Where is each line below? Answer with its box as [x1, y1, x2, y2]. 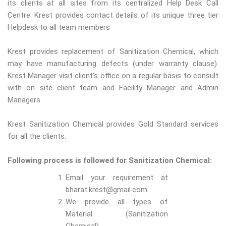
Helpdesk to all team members [8, 23, 110, 32]
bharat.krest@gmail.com [66, 185, 147, 195]
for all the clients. [8, 132, 66, 141]
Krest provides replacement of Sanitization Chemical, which [8, 47, 218, 56]
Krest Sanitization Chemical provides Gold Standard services [8, 120, 218, 129]
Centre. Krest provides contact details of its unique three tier [8, 11, 218, 20]
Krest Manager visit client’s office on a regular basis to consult [8, 71, 218, 81]
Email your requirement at [66, 173, 168, 183]
